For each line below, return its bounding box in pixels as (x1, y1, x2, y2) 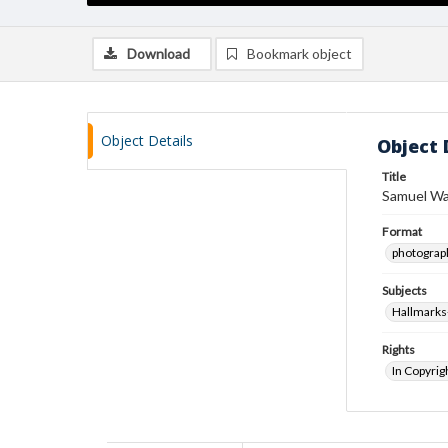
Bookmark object (247, 45, 352, 62)
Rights (382, 342, 415, 357)
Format (382, 224, 422, 239)
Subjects (382, 283, 427, 298)
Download (127, 45, 190, 62)
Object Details (101, 131, 193, 150)
